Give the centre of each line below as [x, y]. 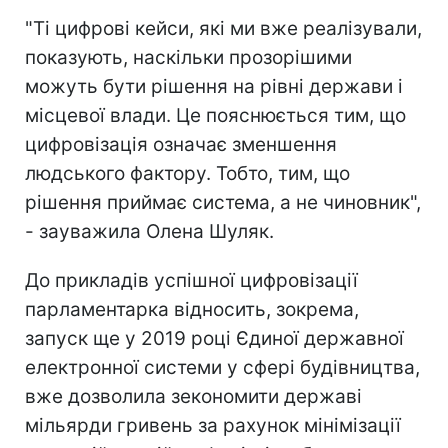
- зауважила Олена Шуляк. [149, 232]
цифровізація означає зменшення [181, 145]
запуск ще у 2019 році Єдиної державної [214, 339]
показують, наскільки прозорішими [188, 58]
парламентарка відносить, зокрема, [192, 310]
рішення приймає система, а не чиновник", [223, 203]
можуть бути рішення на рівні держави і [214, 87]
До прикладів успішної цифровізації [191, 281]
